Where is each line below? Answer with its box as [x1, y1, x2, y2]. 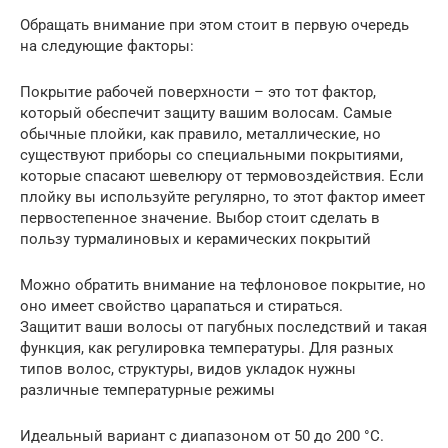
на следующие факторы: [20, 37, 194, 56]
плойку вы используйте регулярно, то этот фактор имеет [20, 188, 425, 207]
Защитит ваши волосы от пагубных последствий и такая [20, 318, 427, 337]
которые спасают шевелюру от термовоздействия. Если [20, 167, 424, 186]
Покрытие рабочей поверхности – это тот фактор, [20, 83, 376, 102]
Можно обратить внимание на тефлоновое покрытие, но [20, 276, 426, 295]
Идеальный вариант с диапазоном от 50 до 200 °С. [20, 427, 384, 446]
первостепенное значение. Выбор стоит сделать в [20, 209, 380, 228]
